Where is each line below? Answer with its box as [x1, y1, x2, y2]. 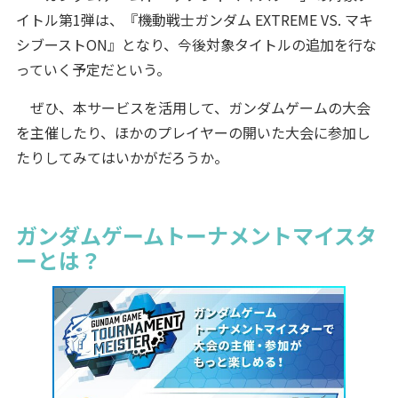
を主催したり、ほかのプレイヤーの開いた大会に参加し [15, 121, 370, 143]
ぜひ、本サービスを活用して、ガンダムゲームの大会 [15, 96, 370, 118]
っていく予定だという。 [15, 58, 171, 80]
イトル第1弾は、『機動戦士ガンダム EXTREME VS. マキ [15, 8, 373, 30]
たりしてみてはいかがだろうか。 [15, 146, 228, 168]
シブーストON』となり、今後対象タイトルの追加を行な [15, 33, 377, 55]
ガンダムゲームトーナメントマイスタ [15, 219, 377, 251]
